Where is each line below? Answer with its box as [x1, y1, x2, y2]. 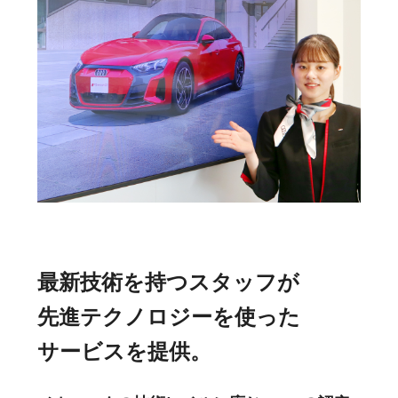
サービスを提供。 [37, 339, 211, 364]
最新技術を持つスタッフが [37, 270, 299, 295]
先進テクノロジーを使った [37, 305, 300, 330]
